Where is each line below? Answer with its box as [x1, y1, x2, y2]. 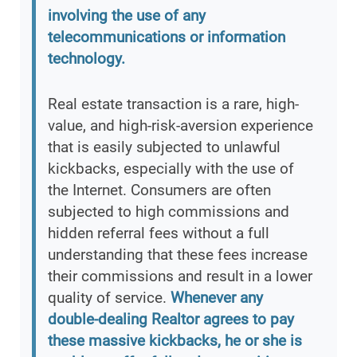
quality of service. [48, 288, 171, 308]
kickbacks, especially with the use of [48, 159, 294, 178]
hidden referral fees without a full [48, 224, 269, 243]
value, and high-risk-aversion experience [48, 116, 313, 135]
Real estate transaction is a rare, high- [48, 95, 299, 114]
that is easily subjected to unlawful [48, 138, 280, 157]
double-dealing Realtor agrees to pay [48, 310, 294, 329]
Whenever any [171, 288, 263, 308]
